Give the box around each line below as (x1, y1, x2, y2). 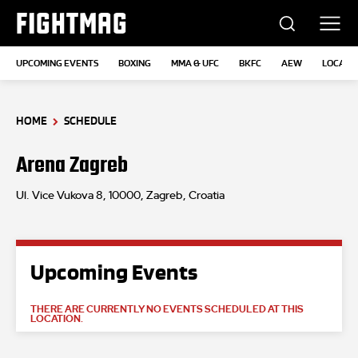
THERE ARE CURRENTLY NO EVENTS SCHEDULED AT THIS (30, 303, 304, 316)
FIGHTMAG (16, 7, 128, 39)
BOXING (118, 58, 151, 70)
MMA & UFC (171, 58, 219, 70)
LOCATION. (30, 312, 83, 326)
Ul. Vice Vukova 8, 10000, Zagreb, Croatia (16, 190, 225, 202)
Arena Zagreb (16, 153, 128, 177)
